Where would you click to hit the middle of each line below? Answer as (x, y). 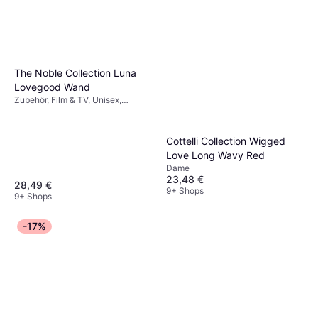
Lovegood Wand (52, 87)
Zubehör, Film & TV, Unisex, (68, 100)
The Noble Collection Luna (75, 73)
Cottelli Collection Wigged (226, 141)
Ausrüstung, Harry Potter (63, 111)
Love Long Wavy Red (215, 155)
